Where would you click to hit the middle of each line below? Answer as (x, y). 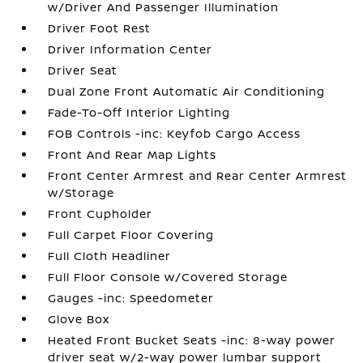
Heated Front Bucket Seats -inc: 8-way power (192, 340)
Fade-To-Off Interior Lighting (139, 113)
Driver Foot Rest (100, 28)
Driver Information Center (130, 49)
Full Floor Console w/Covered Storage (168, 277)
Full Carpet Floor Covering (131, 235)
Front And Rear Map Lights (132, 155)
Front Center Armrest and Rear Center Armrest (198, 176)
